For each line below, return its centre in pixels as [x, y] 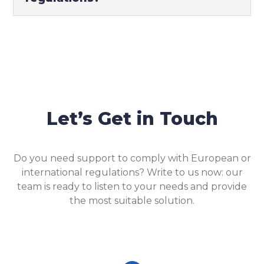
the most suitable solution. [132, 201]
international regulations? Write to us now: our [132, 172]
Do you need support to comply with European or [132, 158]
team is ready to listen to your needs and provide [132, 187]
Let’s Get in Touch [132, 119]
